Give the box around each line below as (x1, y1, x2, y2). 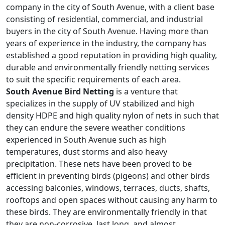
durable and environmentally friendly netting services (6, 62, 209, 73)
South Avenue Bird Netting (6, 86, 114, 97)
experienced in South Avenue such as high (6, 134, 166, 145)
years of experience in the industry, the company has (6, 38, 206, 49)
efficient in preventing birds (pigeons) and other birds (6, 170, 210, 181)
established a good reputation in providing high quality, (6, 50, 217, 61)
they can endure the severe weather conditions (6, 122, 185, 133)
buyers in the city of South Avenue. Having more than (6, 26, 208, 37)
